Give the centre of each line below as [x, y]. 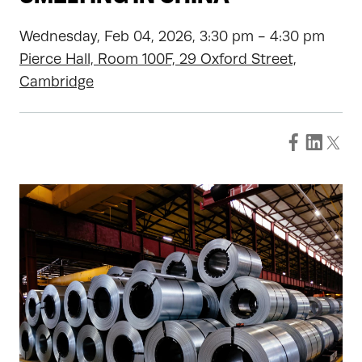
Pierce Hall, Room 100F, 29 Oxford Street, [158, 59]
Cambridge [57, 82]
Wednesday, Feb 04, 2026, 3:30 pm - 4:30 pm [172, 36]
